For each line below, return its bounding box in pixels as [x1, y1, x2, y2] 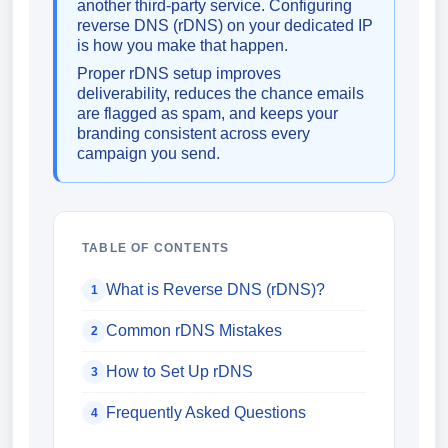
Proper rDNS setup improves [77, 65, 281, 82]
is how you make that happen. [77, 37, 288, 54]
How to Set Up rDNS [106, 363, 253, 380]
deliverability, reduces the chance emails [77, 85, 364, 102]
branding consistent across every [77, 125, 310, 142]
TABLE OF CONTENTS [82, 241, 230, 255]
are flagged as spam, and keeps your [77, 105, 338, 122]
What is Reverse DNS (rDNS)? [106, 281, 325, 298]
